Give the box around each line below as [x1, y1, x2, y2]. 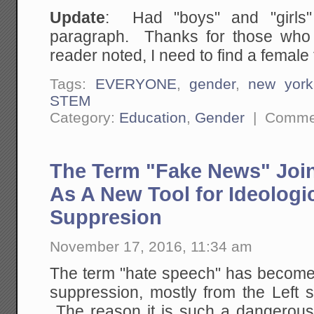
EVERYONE [95, 75, 177, 92]
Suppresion [50, 205, 163, 228]
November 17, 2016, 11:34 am [50, 238, 253, 254]
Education [119, 109, 187, 125]
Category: [50, 109, 120, 125]
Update [50, 9, 106, 27]
